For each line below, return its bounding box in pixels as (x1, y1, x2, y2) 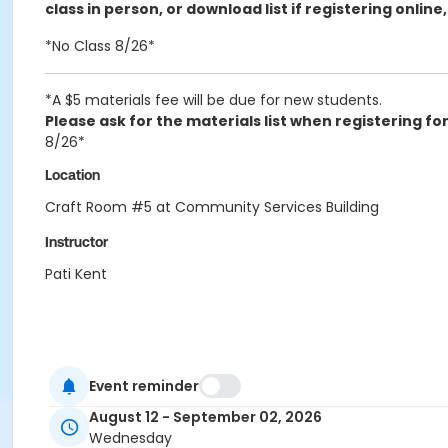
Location (45, 167, 100, 183)
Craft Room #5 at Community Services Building (45, 197, 379, 217)
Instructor (45, 234, 108, 250)
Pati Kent (45, 264, 107, 284)
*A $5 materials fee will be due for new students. (45, 90, 382, 110)
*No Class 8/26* (45, 36, 155, 56)
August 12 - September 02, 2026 (89, 407, 322, 428)
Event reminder (89, 375, 199, 396)
